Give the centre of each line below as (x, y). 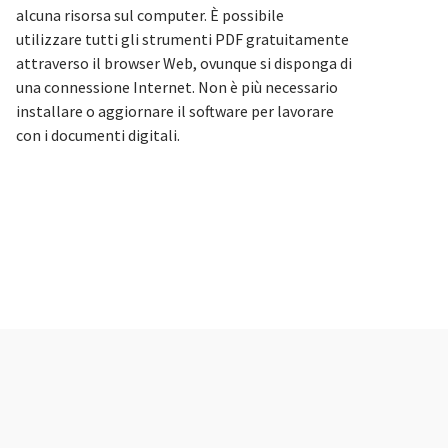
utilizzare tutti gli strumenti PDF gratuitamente (182, 39)
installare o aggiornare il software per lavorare (175, 111)
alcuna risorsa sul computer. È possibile (150, 15)
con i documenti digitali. (98, 135)
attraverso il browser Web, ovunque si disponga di (184, 63)
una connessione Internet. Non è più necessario (177, 87)
